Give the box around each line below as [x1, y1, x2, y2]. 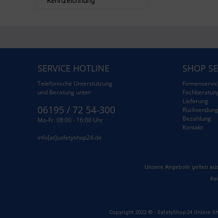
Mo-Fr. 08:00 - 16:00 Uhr [37, 116, 103, 124]
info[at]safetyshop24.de [37, 133, 102, 142]
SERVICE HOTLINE [37, 62, 109, 74]
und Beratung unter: [37, 88, 92, 96]
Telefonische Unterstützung [37, 79, 112, 88]
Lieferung [182, 97, 208, 105]
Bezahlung [182, 114, 211, 123]
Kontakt [182, 123, 203, 131]
